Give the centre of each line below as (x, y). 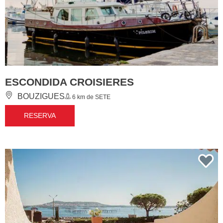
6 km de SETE (91, 97)
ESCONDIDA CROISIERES (69, 82)
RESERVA (40, 115)
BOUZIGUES (40, 96)
